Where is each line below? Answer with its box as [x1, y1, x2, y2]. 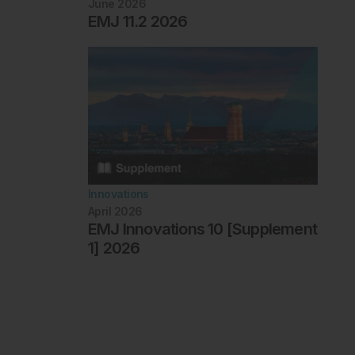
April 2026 [87, 204, 143, 218]
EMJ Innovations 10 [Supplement [87, 219, 317, 239]
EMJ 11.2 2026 [87, 11, 188, 31]
